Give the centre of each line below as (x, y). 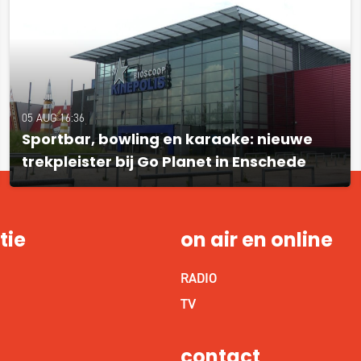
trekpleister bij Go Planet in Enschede (164, 163)
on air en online (256, 241)
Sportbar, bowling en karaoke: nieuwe (167, 140)
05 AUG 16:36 (53, 118)
